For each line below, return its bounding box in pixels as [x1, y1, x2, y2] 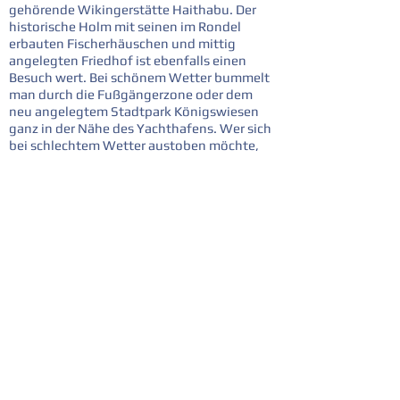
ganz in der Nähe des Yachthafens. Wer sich [9, 121, 271, 136]
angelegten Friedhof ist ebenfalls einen [9, 53, 246, 68]
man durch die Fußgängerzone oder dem [9, 87, 253, 102]
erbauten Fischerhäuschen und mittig [9, 36, 236, 51]
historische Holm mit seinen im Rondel [9, 19, 241, 34]
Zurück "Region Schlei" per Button [9, 197, 183, 211]
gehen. [9, 171, 51, 187]
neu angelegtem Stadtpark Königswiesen [9, 104, 259, 119]
